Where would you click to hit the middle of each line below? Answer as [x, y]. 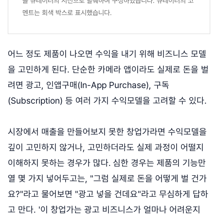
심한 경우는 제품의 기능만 [159, 163]
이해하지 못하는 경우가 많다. [59, 163]
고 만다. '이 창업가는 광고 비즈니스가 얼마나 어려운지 [104, 209]
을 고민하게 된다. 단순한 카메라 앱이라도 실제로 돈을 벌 [108, 69]
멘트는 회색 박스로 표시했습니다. [67, 12]
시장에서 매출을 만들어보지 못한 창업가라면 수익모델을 [107, 131]
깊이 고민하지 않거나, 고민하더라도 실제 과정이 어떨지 [106, 147]
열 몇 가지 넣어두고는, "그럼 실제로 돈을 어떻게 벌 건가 [107, 178]
